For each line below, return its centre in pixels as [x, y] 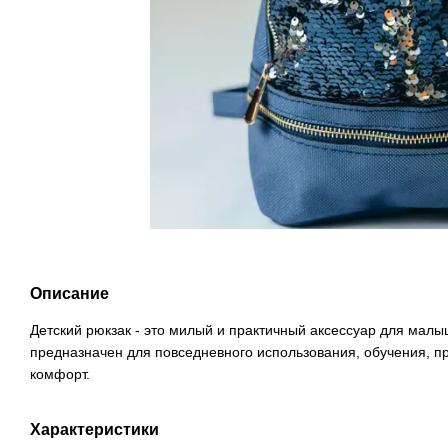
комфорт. [60, 374]
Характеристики [94, 430]
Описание [69, 294]
